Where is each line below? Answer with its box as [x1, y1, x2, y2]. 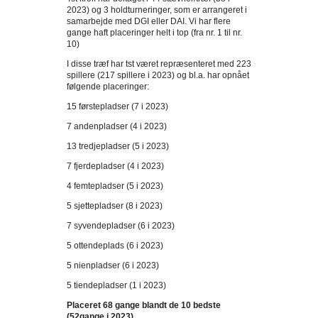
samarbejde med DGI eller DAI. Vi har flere [67, 16, 231, 26]
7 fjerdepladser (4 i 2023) [67, 161, 164, 171]
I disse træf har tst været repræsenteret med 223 [67, 59, 251, 69]
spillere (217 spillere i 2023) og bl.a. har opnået [67, 70, 249, 80]
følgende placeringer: [67, 82, 149, 92]
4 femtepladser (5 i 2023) [67, 181, 163, 191]
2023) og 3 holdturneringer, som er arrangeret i [67, 5, 247, 15]
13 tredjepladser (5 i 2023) [67, 141, 169, 151]
